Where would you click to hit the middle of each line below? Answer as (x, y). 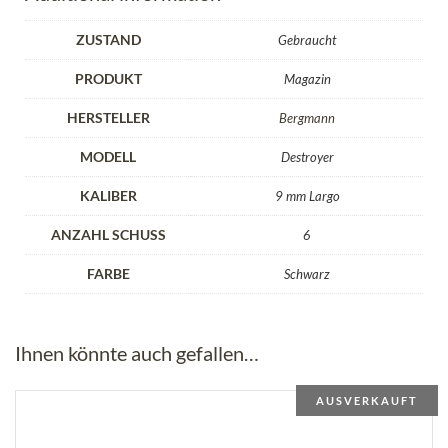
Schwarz (307, 273)
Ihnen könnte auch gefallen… (137, 352)
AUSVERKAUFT (367, 400)
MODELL (108, 156)
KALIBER (108, 195)
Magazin (307, 78)
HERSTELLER (108, 117)
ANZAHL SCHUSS (108, 234)
